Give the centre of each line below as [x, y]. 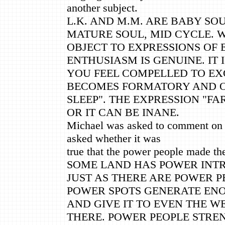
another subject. [102, 8]
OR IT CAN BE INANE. [123, 112]
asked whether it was [114, 138]
